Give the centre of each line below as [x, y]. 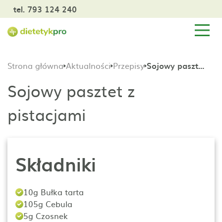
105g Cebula [48, 204]
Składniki [56, 164]
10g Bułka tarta [54, 192]
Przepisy [129, 65]
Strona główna [35, 65]
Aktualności [88, 65]
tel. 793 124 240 [45, 9]
